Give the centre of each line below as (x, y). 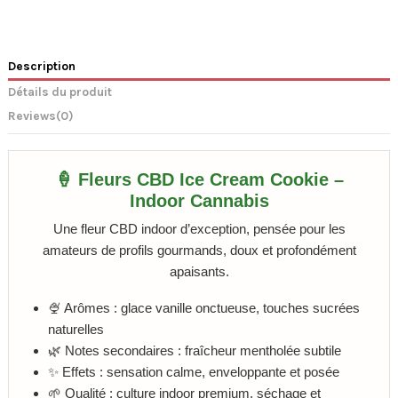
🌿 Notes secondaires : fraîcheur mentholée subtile (195, 350)
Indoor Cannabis (199, 201)
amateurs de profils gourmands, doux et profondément (199, 251)
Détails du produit (60, 92)
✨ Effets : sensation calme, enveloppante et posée (194, 371)
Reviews (32, 116)
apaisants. (199, 272)
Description (42, 65)
